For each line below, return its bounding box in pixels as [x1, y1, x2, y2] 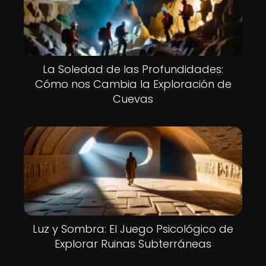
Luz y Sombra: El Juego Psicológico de [33, 221, 233, 236]
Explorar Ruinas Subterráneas [55, 236, 211, 251]
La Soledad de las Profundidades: [43, 62, 223, 77]
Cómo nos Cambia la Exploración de [34, 77, 232, 92]
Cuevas [113, 91, 153, 107]
